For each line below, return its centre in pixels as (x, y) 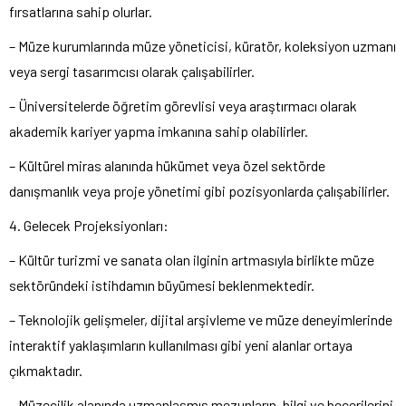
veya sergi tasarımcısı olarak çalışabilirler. (132, 71)
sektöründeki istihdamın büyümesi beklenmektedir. (162, 285)
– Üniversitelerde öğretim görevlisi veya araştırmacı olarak (183, 105)
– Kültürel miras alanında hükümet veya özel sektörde (167, 165)
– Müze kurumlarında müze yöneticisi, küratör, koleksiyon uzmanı (203, 45)
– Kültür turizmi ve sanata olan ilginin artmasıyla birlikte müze (192, 259)
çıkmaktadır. (46, 370)
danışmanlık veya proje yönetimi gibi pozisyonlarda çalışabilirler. (199, 190)
